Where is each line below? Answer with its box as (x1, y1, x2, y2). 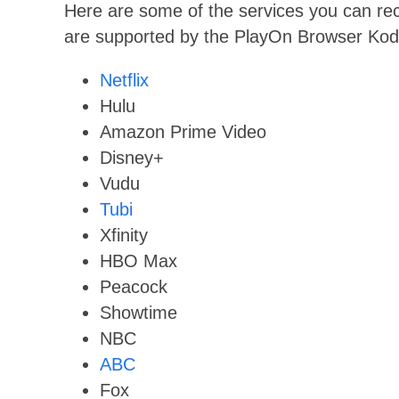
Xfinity (100, 224, 148, 245)
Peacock (100, 276, 167, 297)
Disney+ (100, 147, 164, 167)
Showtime (100, 302, 177, 322)
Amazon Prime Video (100, 121, 266, 142)
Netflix (100, 69, 149, 90)
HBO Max (100, 250, 177, 271)
